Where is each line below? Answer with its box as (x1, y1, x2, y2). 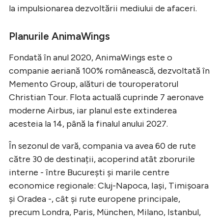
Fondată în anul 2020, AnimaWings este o (9, 52, 172, 63)
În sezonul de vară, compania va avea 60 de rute (9, 140, 196, 151)
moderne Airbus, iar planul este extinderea (9, 105, 177, 116)
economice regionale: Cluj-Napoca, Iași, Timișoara (9, 180, 209, 191)
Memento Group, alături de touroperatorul (9, 78, 178, 89)
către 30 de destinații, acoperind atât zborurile (9, 153, 195, 165)
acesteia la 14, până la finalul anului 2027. (9, 118, 168, 129)
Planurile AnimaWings (9, 29, 110, 42)
